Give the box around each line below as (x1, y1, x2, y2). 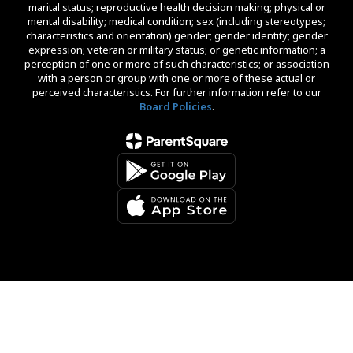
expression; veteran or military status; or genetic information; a (28, 43, 325, 57)
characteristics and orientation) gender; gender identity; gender (25, 28, 328, 43)
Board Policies (139, 99, 212, 113)
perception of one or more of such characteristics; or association (24, 57, 329, 71)
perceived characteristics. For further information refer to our (32, 85, 321, 99)
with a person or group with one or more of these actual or (38, 71, 315, 85)
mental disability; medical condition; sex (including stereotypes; (28, 14, 325, 28)
